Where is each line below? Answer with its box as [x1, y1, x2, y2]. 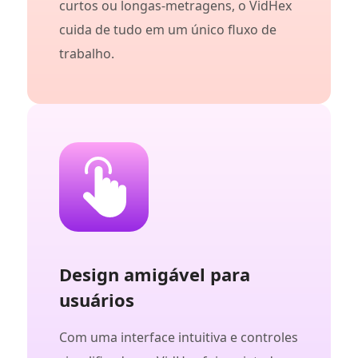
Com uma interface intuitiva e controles [59, 328, 298, 347]
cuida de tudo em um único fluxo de [59, 21, 276, 39]
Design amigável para [59, 262, 250, 287]
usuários [59, 288, 134, 312]
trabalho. [59, 45, 114, 63]
